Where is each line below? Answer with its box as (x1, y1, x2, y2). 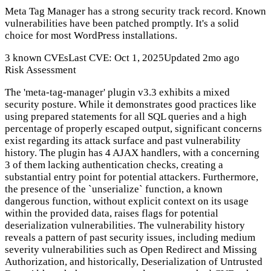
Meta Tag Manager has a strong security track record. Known (5, 5, 266, 18)
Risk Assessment (5, 64, 76, 76)
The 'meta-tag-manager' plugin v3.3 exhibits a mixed (5, 87, 230, 99)
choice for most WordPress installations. (5, 30, 177, 42)
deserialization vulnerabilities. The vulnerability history (5, 220, 245, 232)
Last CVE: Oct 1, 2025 (68, 52, 164, 64)
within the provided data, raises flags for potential (5, 207, 218, 220)
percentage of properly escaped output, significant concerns (5, 123, 262, 135)
